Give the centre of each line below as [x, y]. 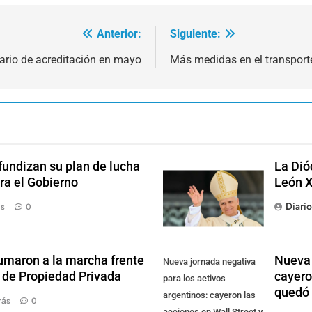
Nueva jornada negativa [209, 262]
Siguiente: [195, 33]
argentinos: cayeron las [209, 295]
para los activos [194, 279]
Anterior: [119, 33]
